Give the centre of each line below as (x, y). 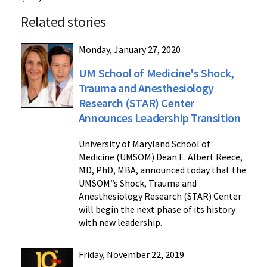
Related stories (63, 22)
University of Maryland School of (144, 144)
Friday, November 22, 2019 (131, 254)
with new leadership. (120, 222)
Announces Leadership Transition (159, 118)
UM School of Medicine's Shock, (156, 73)
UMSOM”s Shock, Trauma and (137, 183)
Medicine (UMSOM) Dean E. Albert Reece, (160, 157)
